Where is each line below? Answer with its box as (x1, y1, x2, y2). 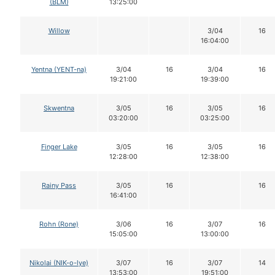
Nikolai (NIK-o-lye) (29, 258, 88, 267)
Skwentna (44, 103, 74, 112)
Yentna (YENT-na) (31, 64, 87, 74)
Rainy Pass (42, 180, 76, 190)
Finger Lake (41, 142, 77, 151)
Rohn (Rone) (39, 219, 79, 228)
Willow (48, 26, 70, 35)
